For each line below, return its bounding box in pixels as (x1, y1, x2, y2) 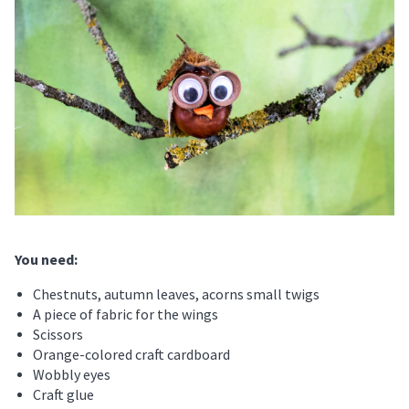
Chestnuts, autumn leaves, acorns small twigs (33, 285, 320, 304)
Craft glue (33, 385, 94, 404)
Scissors (33, 325, 83, 344)
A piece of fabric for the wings (33, 305, 218, 324)
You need (15, 249, 74, 269)
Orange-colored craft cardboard (33, 345, 230, 364)
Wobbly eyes (33, 365, 110, 384)
